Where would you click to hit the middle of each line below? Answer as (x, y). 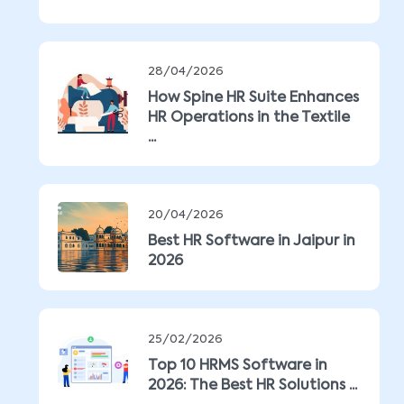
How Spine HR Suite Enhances (253, 98)
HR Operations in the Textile (249, 118)
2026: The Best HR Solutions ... (252, 386)
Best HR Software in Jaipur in (252, 242)
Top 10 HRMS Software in (238, 366)
